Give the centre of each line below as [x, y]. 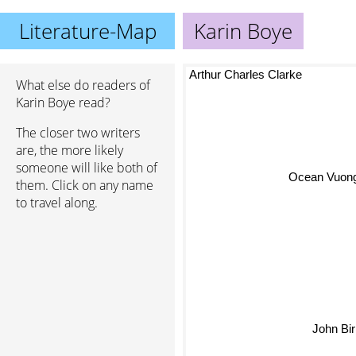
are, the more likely [70, 150]
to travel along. [57, 203]
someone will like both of [87, 168]
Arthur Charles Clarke [246, 74]
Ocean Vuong [314, 184]
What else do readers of [83, 85]
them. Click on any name [85, 185]
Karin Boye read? [63, 103]
